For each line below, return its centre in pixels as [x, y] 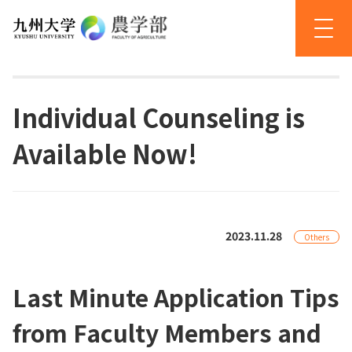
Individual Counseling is [159, 117]
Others [317, 237]
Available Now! [105, 153]
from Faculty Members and [167, 333]
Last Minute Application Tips [176, 297]
